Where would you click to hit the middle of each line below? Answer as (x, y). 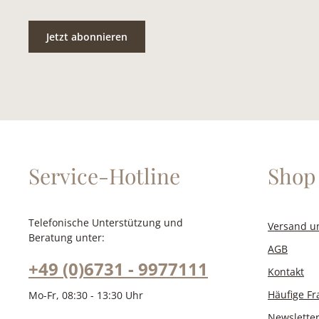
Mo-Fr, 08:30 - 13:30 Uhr (86, 295)
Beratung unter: (67, 237)
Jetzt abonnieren (87, 37)
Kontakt (286, 272)
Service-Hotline (104, 176)
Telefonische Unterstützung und (106, 223)
